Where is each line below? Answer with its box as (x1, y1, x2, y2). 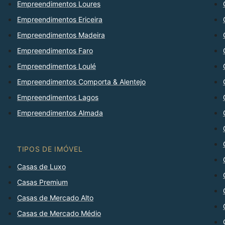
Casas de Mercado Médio (17, 209, 101, 218)
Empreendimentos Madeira (17, 31, 105, 40)
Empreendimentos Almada (17, 108, 103, 118)
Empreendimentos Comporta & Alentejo (17, 77, 146, 86)
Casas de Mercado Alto (17, 193, 93, 202)
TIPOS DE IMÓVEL (17, 145, 83, 154)
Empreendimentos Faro (17, 46, 93, 55)
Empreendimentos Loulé (17, 62, 96, 71)
